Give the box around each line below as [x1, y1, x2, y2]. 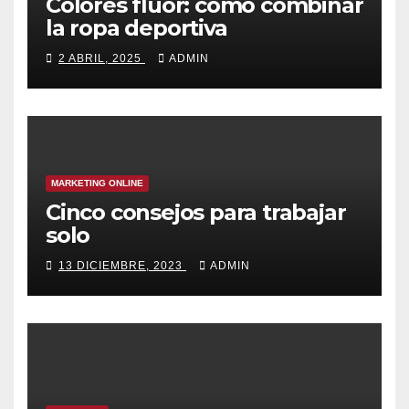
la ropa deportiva [46, 14, 227, 41]
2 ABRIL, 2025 [58, 52, 145, 66]
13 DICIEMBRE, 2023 [58, 259, 186, 273]
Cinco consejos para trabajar [46, 198, 346, 225]
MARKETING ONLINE [51, 177, 143, 188]
